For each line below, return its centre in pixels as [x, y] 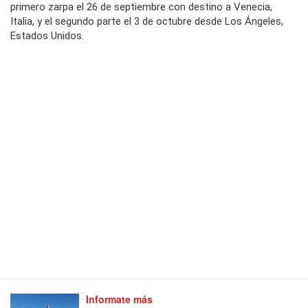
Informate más [119, 299]
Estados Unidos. [47, 36]
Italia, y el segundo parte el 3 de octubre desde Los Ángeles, [147, 22]
